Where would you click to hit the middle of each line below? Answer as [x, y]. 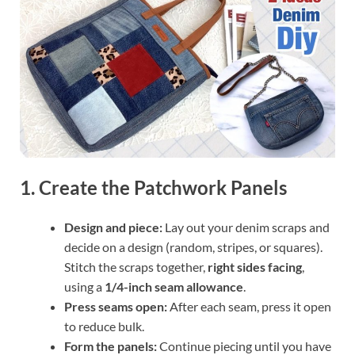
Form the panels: [111, 345]
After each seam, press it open [249, 306]
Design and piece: [113, 227]
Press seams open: [116, 306]
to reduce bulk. [104, 326]
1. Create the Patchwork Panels [153, 188]
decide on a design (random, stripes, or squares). [193, 246]
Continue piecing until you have [244, 345]
